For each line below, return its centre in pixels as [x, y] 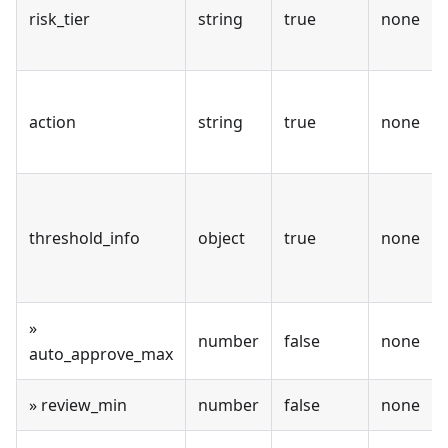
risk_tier [59, 19]
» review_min [78, 405]
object [221, 238]
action [52, 122]
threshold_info [84, 238]
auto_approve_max [101, 354]
